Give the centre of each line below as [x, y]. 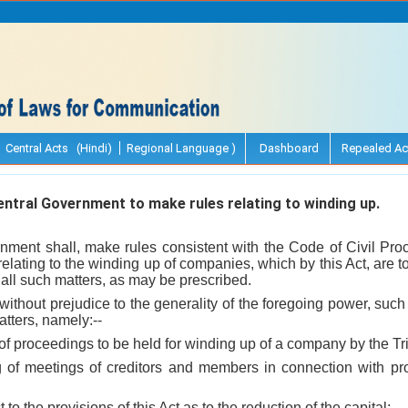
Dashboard [288, 148]
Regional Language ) [181, 148]
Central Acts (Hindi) [59, 148]
